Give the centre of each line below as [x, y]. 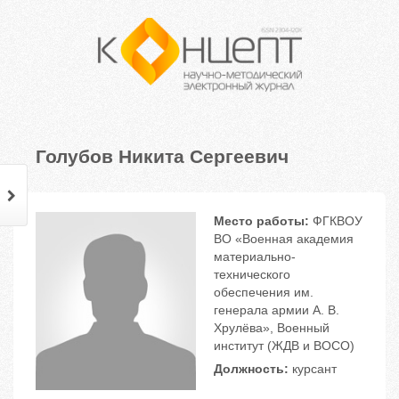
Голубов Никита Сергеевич [162, 155]
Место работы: [261, 221]
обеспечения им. [264, 293]
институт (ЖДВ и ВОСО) [284, 346]
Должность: [251, 369]
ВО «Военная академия [284, 239]
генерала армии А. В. [277, 310]
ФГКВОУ [336, 221]
